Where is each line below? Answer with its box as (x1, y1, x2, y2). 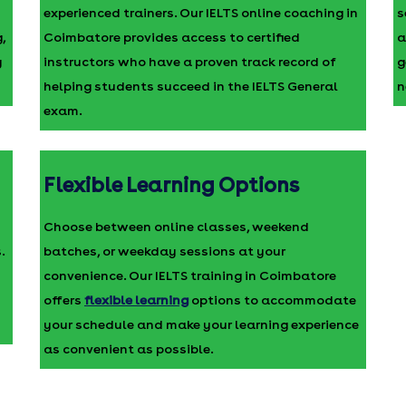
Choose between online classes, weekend (43, 218, 309, 235)
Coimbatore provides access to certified (43, 29, 300, 45)
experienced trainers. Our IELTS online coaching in (43, 5, 358, 21)
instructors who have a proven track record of (43, 53, 336, 70)
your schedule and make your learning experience (43, 316, 359, 333)
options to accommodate (188, 292, 356, 308)
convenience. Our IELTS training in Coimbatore (43, 267, 336, 284)
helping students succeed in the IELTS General (43, 78, 338, 94)
